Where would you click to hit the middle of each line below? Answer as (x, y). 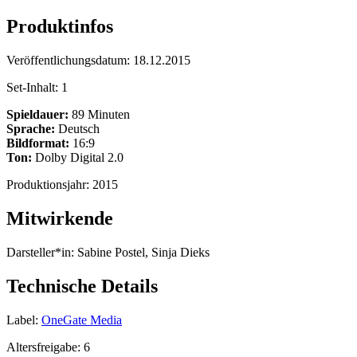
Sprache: (31, 129)
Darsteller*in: (40, 253)
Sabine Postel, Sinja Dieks (142, 253)
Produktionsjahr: (49, 185)
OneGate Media (82, 320)
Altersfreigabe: (45, 347)
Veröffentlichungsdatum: (70, 61)
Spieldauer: (37, 115)
